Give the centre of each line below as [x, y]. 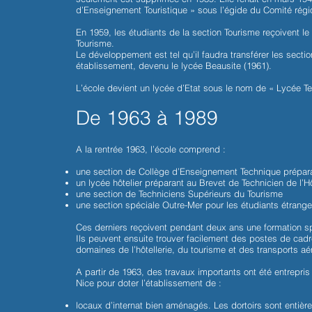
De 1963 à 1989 [147, 118]
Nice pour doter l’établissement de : [149, 283]
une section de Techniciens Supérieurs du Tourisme [180, 194]
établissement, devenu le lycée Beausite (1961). [174, 65]
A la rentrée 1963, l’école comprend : [151, 149]
